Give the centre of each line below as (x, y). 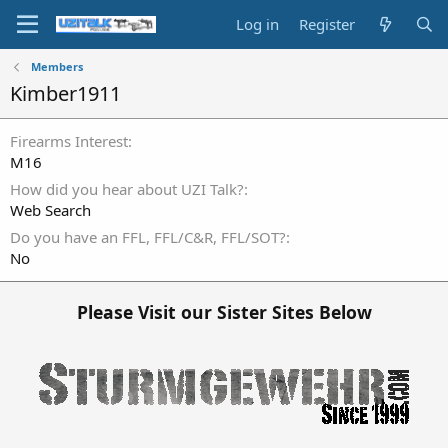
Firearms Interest (69, 141)
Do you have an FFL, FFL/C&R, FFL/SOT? (148, 237)
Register (327, 24)
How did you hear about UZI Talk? (127, 189)
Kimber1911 (65, 93)
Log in (258, 24)
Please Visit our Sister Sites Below (224, 311)
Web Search (50, 210)
